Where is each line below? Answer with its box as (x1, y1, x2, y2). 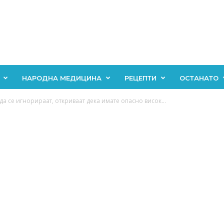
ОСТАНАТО (179, 74, 218, 82)
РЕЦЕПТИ (124, 74, 156, 82)
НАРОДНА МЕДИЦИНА (21, 74, 101, 82)
